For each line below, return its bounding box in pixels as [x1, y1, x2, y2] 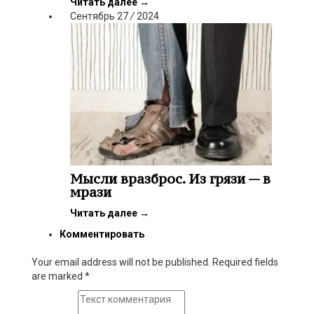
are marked [32, 270, 85, 282]
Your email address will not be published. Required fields [32, 256, 278, 268]
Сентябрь [70, 11, 115, 22]
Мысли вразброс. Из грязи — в [70, 170, 271, 187]
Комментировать [60, 228, 144, 240]
